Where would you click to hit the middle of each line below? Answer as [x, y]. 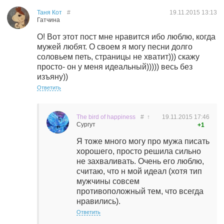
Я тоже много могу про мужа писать [143, 141]
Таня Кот [49, 12]
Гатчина [48, 20]
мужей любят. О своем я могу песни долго [115, 47]
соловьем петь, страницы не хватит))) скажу [118, 57]
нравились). [98, 201]
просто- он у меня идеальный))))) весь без [115, 67]
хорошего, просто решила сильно [139, 151]
